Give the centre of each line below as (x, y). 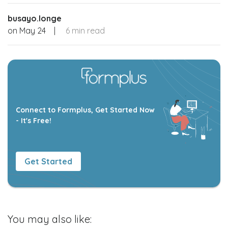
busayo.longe (35, 19)
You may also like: (50, 219)
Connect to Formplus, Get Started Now (85, 110)
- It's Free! (34, 120)
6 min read (85, 31)
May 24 (33, 31)
